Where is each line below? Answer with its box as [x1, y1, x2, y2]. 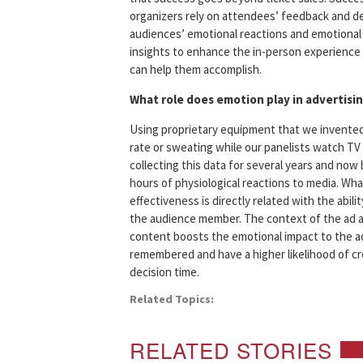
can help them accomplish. [130, 62, 262, 78]
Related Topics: [130, 292, 214, 307]
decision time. [130, 264, 199, 280]
